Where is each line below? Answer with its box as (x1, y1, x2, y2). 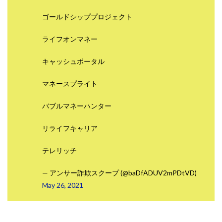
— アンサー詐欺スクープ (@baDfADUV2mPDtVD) (42, 168, 197, 177)
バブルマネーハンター (42, 102, 111, 111)
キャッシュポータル (42, 57, 105, 66)
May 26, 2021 (42, 181, 83, 190)
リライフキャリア (42, 124, 98, 133)
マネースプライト (42, 79, 98, 88)
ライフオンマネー (42, 35, 98, 44)
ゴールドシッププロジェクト (42, 12, 132, 21)
